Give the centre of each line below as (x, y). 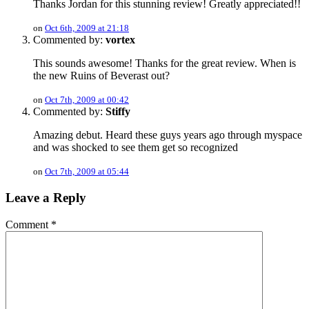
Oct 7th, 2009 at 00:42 (87, 100)
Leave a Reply (46, 197)
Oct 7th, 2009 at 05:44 (87, 172)
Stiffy (118, 112)
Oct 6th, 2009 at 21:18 (87, 28)
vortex (120, 40)
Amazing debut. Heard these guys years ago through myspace (168, 135)
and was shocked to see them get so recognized (136, 148)
